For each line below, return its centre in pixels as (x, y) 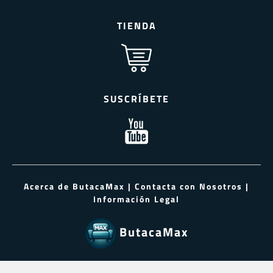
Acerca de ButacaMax (74, 186)
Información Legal (136, 199)
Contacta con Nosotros (189, 186)
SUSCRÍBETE (136, 99)
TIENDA (136, 26)
